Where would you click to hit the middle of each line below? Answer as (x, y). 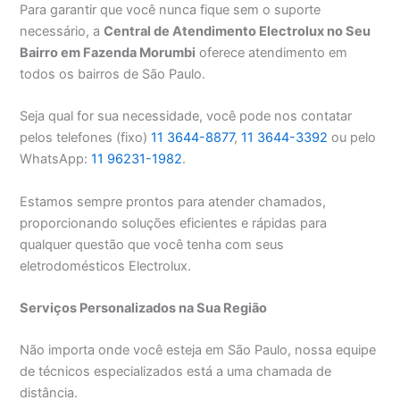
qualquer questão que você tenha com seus (152, 244)
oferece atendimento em (272, 53)
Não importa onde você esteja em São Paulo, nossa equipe (198, 350)
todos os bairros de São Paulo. (113, 75)
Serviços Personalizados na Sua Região (144, 308)
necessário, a (62, 32)
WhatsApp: (56, 159)
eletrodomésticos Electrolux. (106, 266)
